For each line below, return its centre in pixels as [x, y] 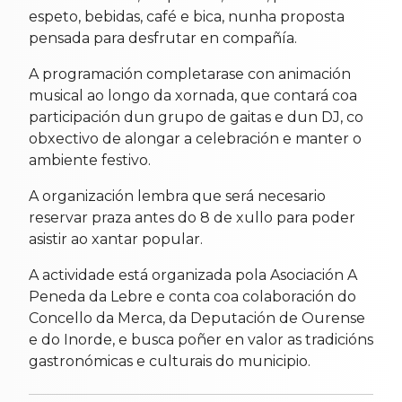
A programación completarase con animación [190, 74]
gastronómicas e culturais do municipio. [170, 362]
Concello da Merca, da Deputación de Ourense [197, 319]
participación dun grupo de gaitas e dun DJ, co [196, 118]
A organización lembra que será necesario [177, 197]
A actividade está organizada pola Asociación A [193, 275]
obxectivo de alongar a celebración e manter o [195, 139]
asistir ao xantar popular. [116, 240]
